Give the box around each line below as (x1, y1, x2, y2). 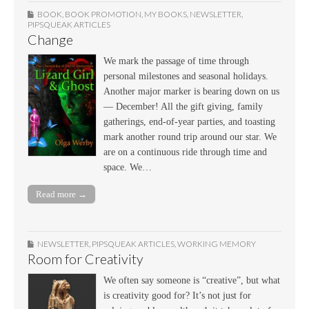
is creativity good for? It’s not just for (103, 290, 251, 301)
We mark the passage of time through (103, 55, 249, 66)
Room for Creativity (28, 250, 143, 267)
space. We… (103, 161, 152, 172)
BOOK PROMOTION (65, 8, 141, 19)
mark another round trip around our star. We (103, 131, 277, 142)
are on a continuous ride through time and (103, 146, 267, 157)
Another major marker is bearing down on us (103, 86, 279, 97)
